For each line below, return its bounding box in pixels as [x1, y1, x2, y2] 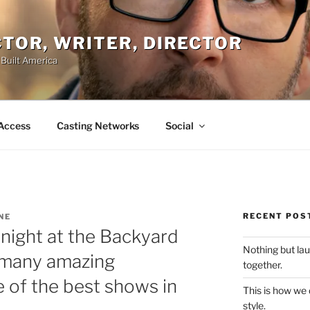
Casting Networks [56, 119, 139, 131]
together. [242, 259, 282, 271]
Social [165, 119, 194, 131]
